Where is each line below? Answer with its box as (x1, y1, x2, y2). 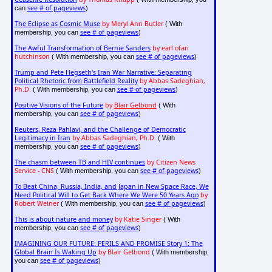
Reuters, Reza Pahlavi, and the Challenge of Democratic (14, 125, 186, 134)
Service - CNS (14, 166, 54, 175)
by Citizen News (146, 158, 195, 167)
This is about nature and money (14, 215, 113, 224)
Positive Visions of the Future (14, 101, 103, 110)
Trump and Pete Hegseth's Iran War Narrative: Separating (14, 68, 192, 77)
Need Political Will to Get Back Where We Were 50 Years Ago (14, 191, 199, 200)
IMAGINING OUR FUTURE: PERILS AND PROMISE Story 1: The (14, 239, 203, 248)
